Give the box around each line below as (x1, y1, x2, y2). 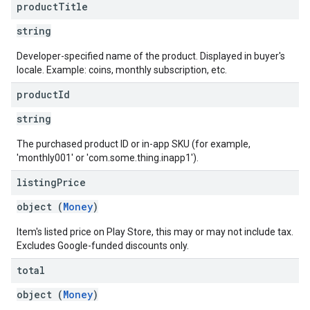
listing (17, 176, 57, 189)
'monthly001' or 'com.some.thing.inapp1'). (17, 152, 199, 163)
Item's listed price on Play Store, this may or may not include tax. (17, 226, 293, 237)
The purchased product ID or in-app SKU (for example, (17, 138, 250, 149)
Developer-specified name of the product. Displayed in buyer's (17, 51, 285, 62)
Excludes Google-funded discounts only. (17, 240, 189, 251)
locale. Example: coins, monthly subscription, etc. (17, 64, 227, 75)
